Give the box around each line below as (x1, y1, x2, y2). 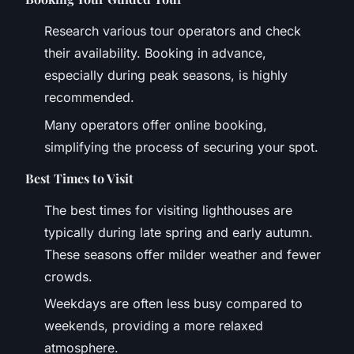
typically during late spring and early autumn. (44, 224, 313, 240)
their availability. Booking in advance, (44, 45, 266, 62)
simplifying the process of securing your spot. (44, 138, 318, 155)
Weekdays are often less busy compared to (44, 295, 303, 311)
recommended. (44, 89, 134, 106)
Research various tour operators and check (44, 23, 301, 40)
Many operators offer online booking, (44, 116, 267, 133)
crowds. (44, 268, 92, 284)
